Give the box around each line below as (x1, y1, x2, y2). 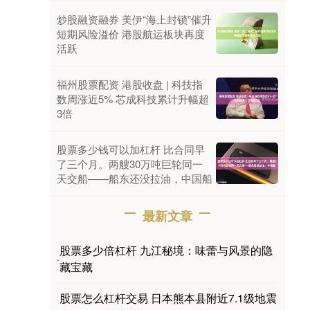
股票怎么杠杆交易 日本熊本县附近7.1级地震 (60, 289, 277, 306)
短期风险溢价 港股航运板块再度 (57, 26, 205, 41)
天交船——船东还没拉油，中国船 (57, 170, 212, 185)
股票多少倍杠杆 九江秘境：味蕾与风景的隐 (60, 241, 273, 258)
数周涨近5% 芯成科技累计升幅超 (57, 91, 209, 106)
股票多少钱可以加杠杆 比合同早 (57, 141, 205, 156)
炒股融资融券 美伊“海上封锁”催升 (57, 11, 212, 26)
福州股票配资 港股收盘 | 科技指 (57, 76, 203, 91)
